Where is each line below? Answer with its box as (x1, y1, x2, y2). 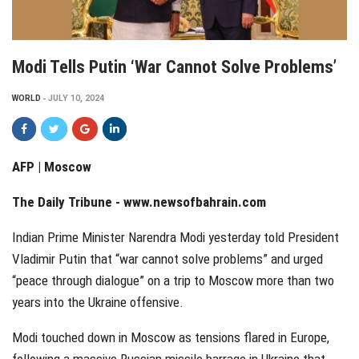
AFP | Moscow (12, 159, 91, 175)
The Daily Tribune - (12, 194, 123, 211)
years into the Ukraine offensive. (12, 294, 184, 311)
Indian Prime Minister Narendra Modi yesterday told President (12, 229, 339, 246)
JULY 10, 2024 (48, 93, 104, 104)
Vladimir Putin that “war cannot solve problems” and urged (12, 251, 323, 268)
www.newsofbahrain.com (123, 194, 266, 211)
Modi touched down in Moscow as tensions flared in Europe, (12, 329, 329, 346)
